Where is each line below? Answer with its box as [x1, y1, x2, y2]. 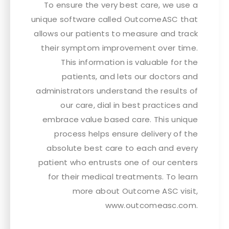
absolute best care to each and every [47, 143, 198, 154]
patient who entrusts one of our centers [38, 157, 198, 168]
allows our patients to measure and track [34, 28, 198, 39]
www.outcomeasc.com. [105, 200, 198, 211]
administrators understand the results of [36, 85, 198, 97]
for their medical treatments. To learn [48, 171, 198, 182]
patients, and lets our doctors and [62, 71, 198, 82]
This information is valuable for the [61, 57, 198, 68]
